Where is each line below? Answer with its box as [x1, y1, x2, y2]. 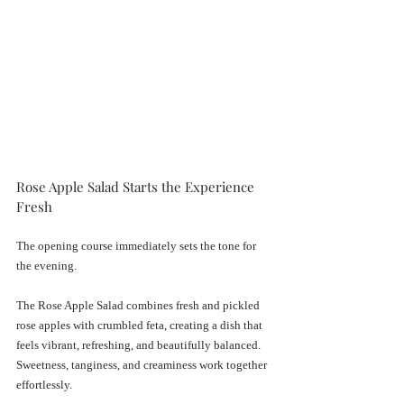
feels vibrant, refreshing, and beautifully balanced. [16, 337, 263, 352]
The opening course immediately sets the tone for [16, 238, 259, 252]
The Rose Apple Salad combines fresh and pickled [16, 298, 262, 312]
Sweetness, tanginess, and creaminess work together [16, 357, 270, 372]
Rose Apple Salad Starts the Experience [16, 177, 258, 196]
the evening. [16, 258, 77, 272]
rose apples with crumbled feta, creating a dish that [16, 317, 265, 332]
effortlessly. [16, 377, 72, 391]
